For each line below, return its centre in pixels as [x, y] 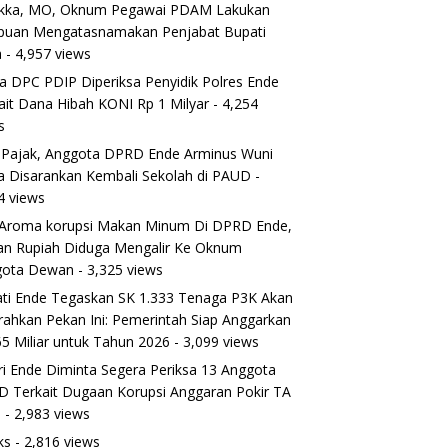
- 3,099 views [215, 341]
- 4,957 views [47, 53]
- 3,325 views [119, 269]
